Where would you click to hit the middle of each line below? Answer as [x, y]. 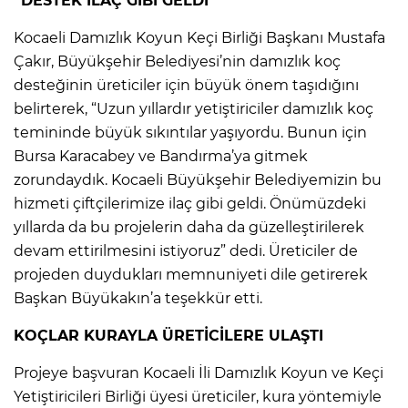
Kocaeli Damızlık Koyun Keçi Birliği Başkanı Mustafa [199, 37]
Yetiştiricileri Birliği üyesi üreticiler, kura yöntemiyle [198, 396]
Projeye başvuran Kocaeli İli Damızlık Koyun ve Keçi [199, 372]
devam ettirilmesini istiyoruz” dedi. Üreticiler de [186, 250]
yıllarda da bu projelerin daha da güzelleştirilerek [189, 227]
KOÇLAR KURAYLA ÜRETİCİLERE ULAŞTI [168, 335]
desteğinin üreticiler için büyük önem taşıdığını [186, 85]
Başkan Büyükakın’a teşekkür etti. [138, 298]
